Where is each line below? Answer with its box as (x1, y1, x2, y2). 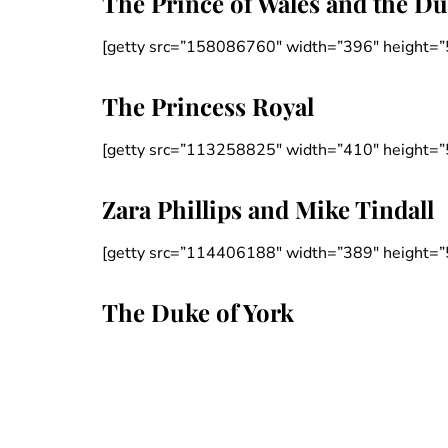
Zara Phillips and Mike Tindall (102, 193, 434, 226)
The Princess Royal (102, 90, 314, 123)
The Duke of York (102, 296, 294, 329)
